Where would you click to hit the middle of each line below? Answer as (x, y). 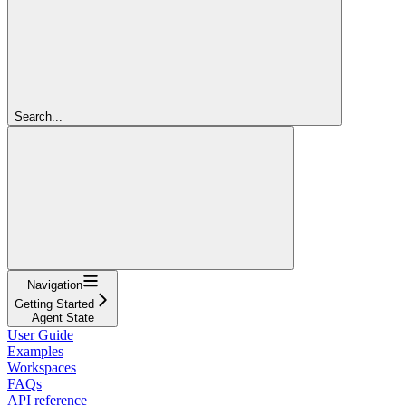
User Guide (40, 334)
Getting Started (54, 304)
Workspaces (42, 367)
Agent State (63, 317)
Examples (35, 351)
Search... (39, 116)
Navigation (54, 285)
